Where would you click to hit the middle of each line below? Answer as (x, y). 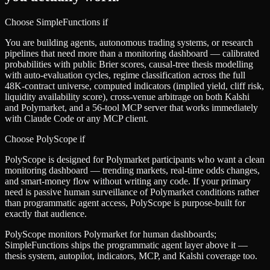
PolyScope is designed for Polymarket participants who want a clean (135, 159)
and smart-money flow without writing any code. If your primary (128, 181)
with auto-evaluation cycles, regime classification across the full (125, 75)
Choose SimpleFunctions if (56, 22)
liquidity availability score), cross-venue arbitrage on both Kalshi (127, 96)
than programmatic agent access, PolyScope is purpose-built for (125, 202)
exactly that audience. (46, 213)
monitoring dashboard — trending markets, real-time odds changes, (132, 170)
